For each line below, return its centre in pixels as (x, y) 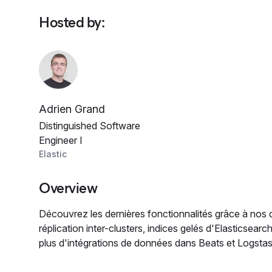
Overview (68, 188)
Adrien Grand (72, 109)
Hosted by (70, 22)
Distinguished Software (90, 126)
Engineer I (61, 140)
